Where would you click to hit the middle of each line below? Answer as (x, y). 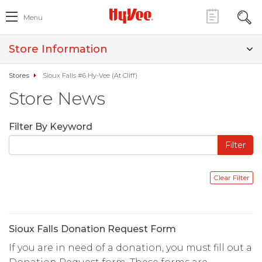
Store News (57, 99)
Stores (19, 75)
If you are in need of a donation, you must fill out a (130, 248)
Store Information (58, 49)
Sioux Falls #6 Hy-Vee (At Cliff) (90, 75)
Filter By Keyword (51, 127)
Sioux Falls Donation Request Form (92, 229)
